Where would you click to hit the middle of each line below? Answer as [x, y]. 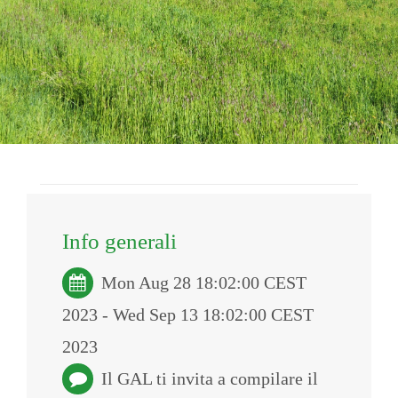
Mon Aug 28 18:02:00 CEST [202, 283]
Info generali [119, 241]
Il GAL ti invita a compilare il [210, 378]
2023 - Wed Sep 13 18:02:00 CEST [188, 314]
